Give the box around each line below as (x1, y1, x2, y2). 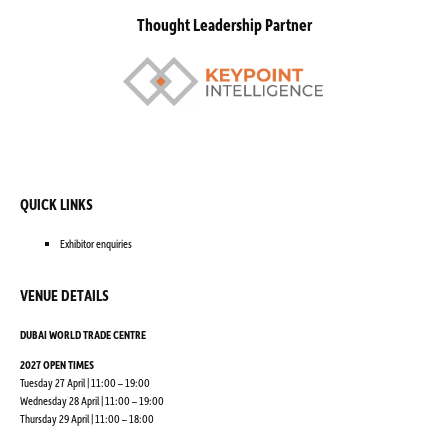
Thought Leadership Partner (136, 12, 312, 35)
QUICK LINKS (20, 193, 93, 214)
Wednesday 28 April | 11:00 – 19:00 (20, 392, 164, 408)
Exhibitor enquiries (60, 235, 132, 251)
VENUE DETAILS (20, 284, 109, 305)
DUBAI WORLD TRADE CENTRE (20, 326, 146, 342)
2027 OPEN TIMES (20, 356, 94, 372)
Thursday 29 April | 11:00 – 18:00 (20, 410, 154, 426)
